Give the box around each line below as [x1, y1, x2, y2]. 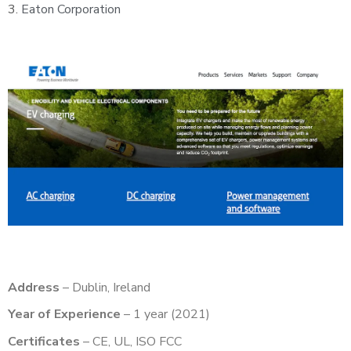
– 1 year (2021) [121, 306, 213, 324]
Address [8, 278, 60, 296]
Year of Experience [8, 306, 121, 324]
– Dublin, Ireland [60, 278, 154, 296]
